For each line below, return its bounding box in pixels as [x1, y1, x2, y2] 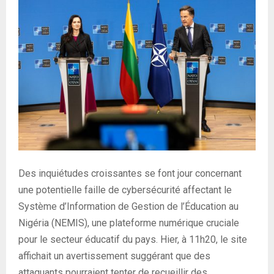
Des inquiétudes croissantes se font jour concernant [18, 167, 242, 179]
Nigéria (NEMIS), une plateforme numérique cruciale [18, 217, 239, 229]
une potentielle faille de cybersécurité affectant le [18, 183, 232, 196]
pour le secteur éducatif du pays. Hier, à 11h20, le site [18, 233, 247, 245]
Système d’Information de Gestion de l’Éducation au [18, 200, 239, 212]
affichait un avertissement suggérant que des [18, 250, 210, 262]
